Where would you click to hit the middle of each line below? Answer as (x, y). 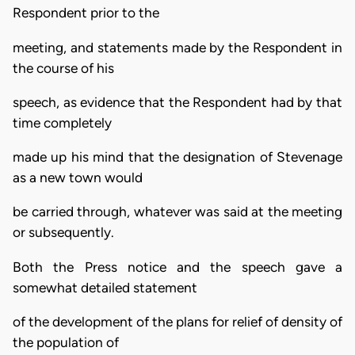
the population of (66, 343)
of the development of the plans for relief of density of (177, 322)
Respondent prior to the (86, 13)
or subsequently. (63, 233)
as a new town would (78, 178)
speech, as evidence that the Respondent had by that (177, 102)
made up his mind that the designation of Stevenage (177, 157)
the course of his (63, 68)
